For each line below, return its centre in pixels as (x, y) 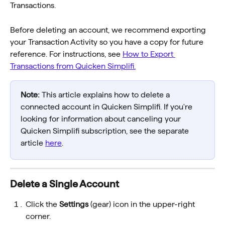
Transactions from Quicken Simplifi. (73, 66)
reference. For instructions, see (66, 54)
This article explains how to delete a (106, 94)
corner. (38, 216)
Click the (42, 204)
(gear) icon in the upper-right (143, 204)
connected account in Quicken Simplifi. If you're (107, 106)
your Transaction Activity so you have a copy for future (108, 42)
